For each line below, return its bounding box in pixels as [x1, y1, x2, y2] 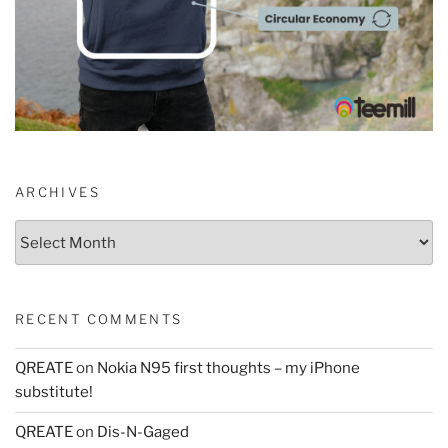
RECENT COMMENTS [15, 311, 183, 328]
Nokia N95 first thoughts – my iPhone [97, 359, 360, 378]
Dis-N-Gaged [97, 423, 189, 442]
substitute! [15, 383, 93, 402]
